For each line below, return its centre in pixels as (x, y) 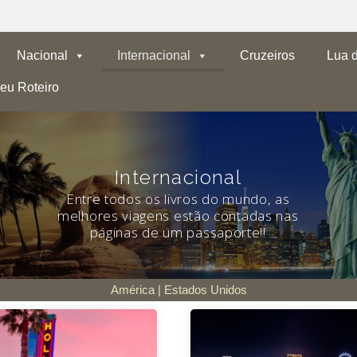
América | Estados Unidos (178, 290)
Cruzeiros (267, 55)
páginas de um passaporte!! (178, 232)
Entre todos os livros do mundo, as (178, 199)
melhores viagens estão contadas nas (178, 216)
